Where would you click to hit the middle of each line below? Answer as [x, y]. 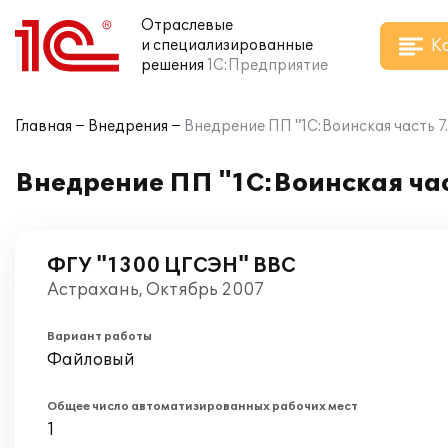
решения [172, 65]
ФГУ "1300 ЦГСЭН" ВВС [171, 266]
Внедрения [128, 126]
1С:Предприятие [267, 65]
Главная [43, 126]
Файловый [91, 360]
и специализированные [227, 45]
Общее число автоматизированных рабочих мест [202, 406]
